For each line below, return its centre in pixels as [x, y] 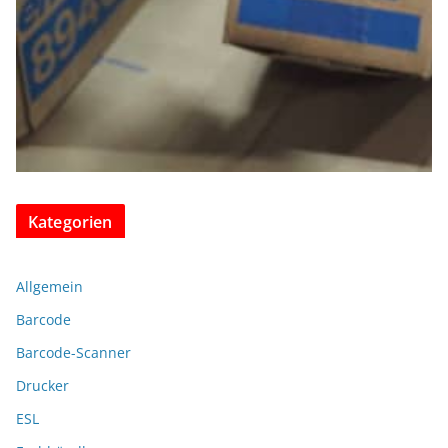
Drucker [42, 385]
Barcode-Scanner [73, 352]
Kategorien [70, 221]
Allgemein [49, 286]
